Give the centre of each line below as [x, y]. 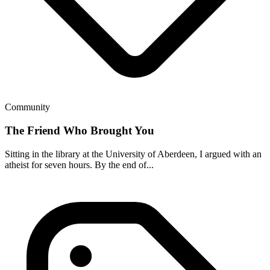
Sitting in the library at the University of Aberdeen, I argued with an [133, 154]
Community [27, 107]
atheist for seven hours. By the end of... [79, 165]
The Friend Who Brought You [80, 130]
